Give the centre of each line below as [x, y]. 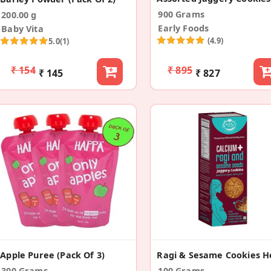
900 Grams [181, 15]
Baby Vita [22, 29]
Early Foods [184, 28]
